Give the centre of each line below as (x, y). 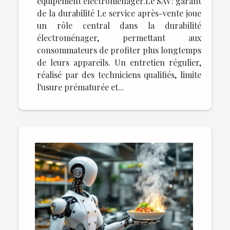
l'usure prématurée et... (81, 87)
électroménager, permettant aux (119, 38)
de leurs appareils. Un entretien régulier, (119, 63)
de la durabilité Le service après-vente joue (119, 13)
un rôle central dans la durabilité (119, 26)
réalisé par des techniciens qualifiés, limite (119, 75)
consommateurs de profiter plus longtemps (119, 50)
